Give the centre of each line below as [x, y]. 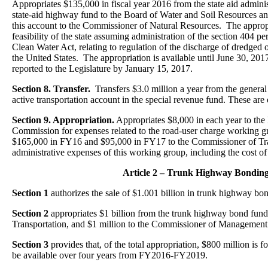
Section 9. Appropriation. [63, 120]
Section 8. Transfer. [51, 89]
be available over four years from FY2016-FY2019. [110, 255]
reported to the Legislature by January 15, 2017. [102, 68]
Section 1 [30, 193]
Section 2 [30, 213]
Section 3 [30, 244]
